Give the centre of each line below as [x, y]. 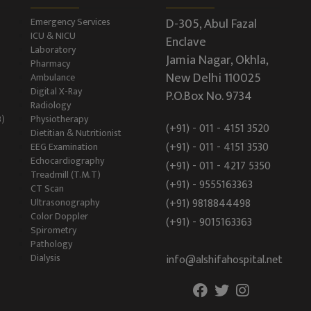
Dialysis [45, 258]
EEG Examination [64, 146]
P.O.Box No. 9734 [209, 96]
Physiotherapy [59, 119]
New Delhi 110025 [213, 78]
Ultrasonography [65, 202]
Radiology [51, 105]
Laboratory [53, 49]
